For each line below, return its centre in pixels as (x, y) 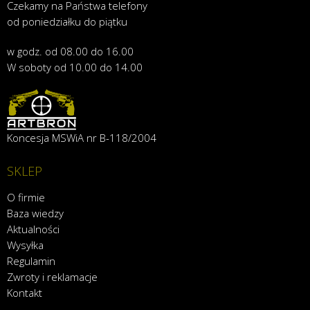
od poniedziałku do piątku (67, 21)
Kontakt (25, 293)
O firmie (26, 198)
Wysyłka (25, 245)
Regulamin (31, 261)
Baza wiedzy (35, 213)
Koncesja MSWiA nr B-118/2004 (82, 138)
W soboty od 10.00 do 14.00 (75, 67)
